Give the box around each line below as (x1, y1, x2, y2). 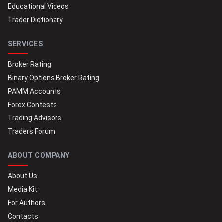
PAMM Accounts (8, 87, 61, 96)
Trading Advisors (8, 114, 61, 122)
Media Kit (8, 185, 37, 194)
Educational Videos (8, 2, 69, 11)
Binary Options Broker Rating (8, 74, 99, 82)
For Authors (8, 199, 45, 207)
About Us (8, 172, 37, 180)
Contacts (8, 212, 38, 221)
